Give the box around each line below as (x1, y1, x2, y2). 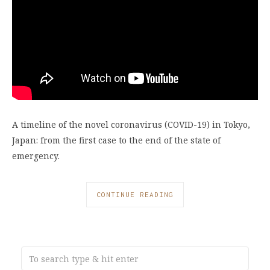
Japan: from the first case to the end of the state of (12, 134, 221, 146)
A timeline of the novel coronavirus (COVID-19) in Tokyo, (12, 118, 250, 130)
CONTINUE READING (96, 190, 174, 199)
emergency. (12, 149, 60, 162)
